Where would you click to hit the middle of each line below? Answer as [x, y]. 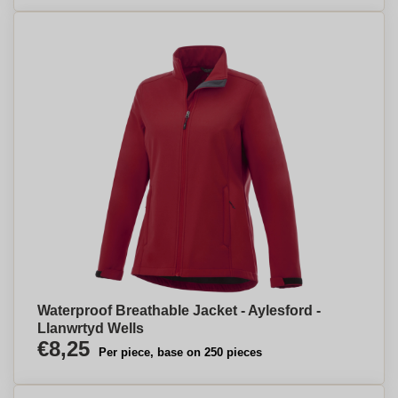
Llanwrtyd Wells [91, 328]
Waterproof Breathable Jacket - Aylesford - [179, 310]
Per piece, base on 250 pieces [180, 352]
